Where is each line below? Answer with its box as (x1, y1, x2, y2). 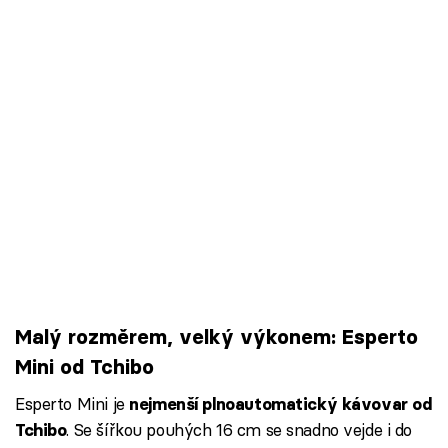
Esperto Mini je (15, 393, 130, 415)
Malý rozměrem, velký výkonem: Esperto (15, 323, 418, 349)
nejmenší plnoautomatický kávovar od (129, 394, 432, 415)
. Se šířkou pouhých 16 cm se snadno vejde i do (66, 419, 413, 441)
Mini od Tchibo (15, 353, 154, 379)
